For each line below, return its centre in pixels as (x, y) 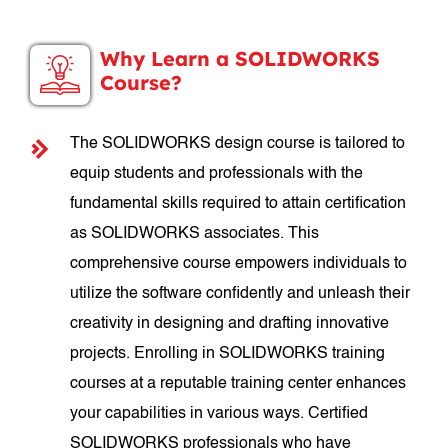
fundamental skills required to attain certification (238, 204)
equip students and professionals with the (217, 174)
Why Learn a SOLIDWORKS (240, 58)
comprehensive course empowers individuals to (239, 264)
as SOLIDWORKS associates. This (195, 234)
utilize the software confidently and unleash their (240, 294)
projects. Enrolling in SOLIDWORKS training (228, 354)
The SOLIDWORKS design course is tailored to (238, 144)
